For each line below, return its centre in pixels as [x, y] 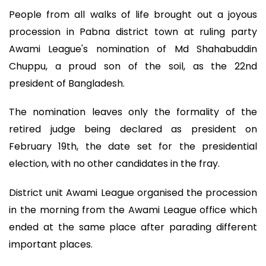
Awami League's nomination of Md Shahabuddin [133, 49]
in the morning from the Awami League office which [133, 210]
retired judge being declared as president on [133, 129]
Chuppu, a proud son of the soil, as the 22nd [133, 66]
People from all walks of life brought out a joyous [133, 14]
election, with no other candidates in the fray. [114, 164]
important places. [51, 244]
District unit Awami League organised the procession [133, 192]
